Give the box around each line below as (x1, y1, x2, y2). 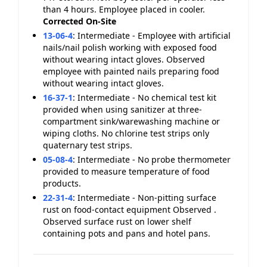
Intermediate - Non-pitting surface (77, 192, 216, 203)
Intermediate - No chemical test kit (77, 92, 216, 103)
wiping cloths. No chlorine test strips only (43, 128, 209, 139)
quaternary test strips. (43, 139, 132, 151)
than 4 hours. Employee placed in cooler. (43, 4, 205, 15)
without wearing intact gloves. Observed (43, 54, 205, 65)
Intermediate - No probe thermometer (77, 154, 231, 165)
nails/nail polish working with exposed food (43, 42, 217, 53)
